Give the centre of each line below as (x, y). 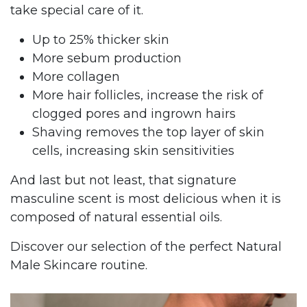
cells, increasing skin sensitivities (133, 151)
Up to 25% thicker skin (102, 40)
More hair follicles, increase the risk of (148, 96)
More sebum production (107, 59)
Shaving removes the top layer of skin (148, 133)
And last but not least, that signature (123, 181)
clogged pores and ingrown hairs (134, 114)
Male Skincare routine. (79, 266)
